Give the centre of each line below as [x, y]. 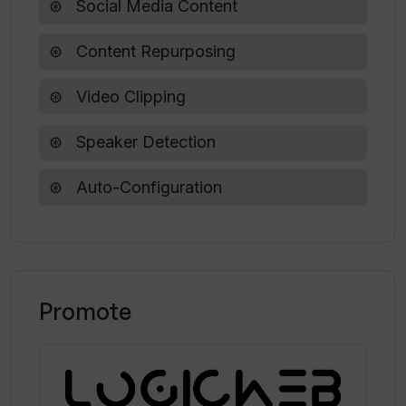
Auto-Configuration [147, 187]
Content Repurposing [154, 51]
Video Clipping [129, 97]
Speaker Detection [144, 142]
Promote [85, 311]
